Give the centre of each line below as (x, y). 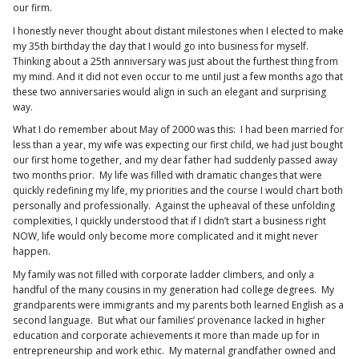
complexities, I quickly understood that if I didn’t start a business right (169, 221)
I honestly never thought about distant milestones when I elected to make (178, 30)
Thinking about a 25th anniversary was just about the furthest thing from (175, 61)
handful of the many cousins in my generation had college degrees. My (173, 289)
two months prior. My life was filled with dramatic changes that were (167, 175)
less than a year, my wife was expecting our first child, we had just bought (178, 145)
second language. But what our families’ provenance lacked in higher (169, 320)
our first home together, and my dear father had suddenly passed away (175, 160)
